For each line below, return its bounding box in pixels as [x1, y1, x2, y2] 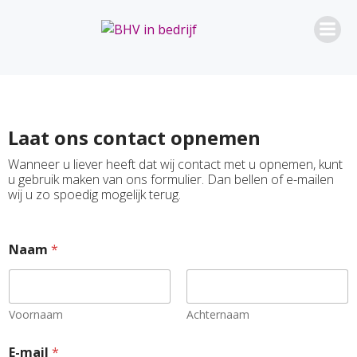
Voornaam [9, 307, 63, 322]
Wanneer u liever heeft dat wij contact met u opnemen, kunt [8, 155, 343, 173]
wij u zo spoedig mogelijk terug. [8, 186, 181, 203]
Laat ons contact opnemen [8, 124, 261, 151]
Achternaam [186, 307, 249, 322]
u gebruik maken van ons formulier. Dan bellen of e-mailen [8, 171, 334, 188]
